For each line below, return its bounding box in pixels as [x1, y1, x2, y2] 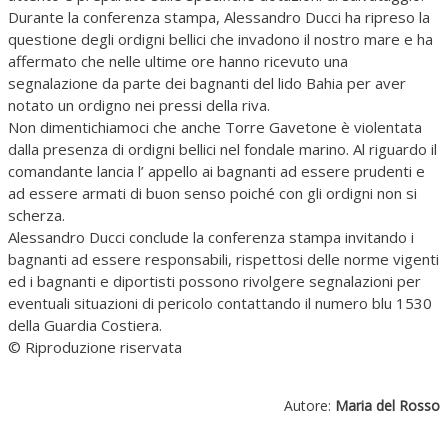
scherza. [8, 205, 65, 225]
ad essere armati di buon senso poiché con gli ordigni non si [8, 183, 417, 203]
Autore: [284, 396, 335, 415]
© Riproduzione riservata [8, 337, 182, 357]
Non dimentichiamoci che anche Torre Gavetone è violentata [8, 117, 422, 137]
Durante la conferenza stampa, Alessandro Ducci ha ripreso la [8, 7, 430, 27]
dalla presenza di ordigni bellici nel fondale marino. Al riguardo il [8, 139, 437, 159]
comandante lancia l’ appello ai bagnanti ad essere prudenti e [8, 161, 425, 181]
